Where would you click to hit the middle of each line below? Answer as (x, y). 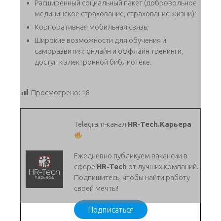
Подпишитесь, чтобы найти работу (132, 178)
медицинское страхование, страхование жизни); (115, 14)
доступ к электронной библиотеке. (93, 62)
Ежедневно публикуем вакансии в (131, 156)
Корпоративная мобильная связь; (92, 27)
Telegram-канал (101, 124)
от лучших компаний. (163, 167)
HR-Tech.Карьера (160, 124)
